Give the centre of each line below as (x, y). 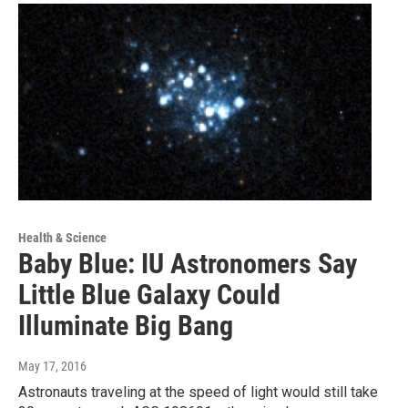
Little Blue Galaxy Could (149, 295)
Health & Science (62, 238)
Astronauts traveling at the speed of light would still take (198, 393)
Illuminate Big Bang (126, 326)
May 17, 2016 (52, 367)
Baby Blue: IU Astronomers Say (188, 264)
